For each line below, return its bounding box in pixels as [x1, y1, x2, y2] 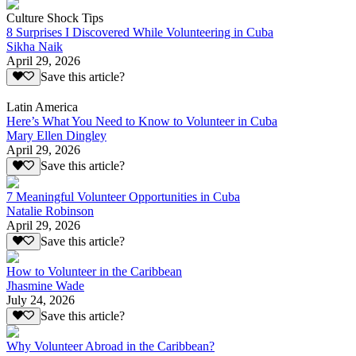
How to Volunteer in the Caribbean [6, 265, 182, 279]
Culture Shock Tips [6, 11, 103, 25]
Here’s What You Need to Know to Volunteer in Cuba [6, 114, 277, 129]
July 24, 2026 [6, 293, 75, 308]
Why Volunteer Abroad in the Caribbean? [6, 339, 215, 354]
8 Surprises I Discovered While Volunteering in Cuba [6, 25, 273, 40]
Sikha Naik [6, 40, 63, 54]
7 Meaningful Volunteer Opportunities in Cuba [6, 189, 240, 203]
